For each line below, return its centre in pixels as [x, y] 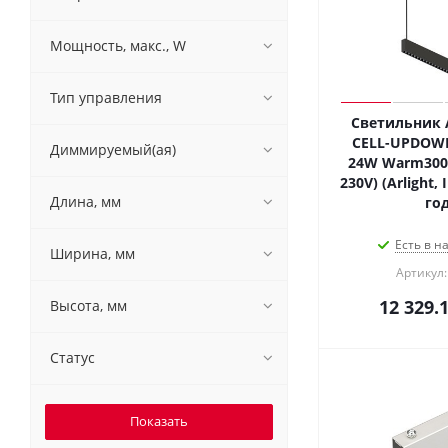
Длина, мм [85, 201]
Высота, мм [88, 305]
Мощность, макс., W [118, 45]
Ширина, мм [92, 253]
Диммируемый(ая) [113, 149]
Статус [72, 357]
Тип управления [106, 97]
